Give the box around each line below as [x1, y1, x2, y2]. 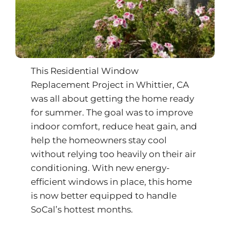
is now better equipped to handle [30, 190, 177, 201]
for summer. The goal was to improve [30, 107, 193, 118]
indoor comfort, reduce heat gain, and [30, 121, 197, 131]
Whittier [136, 79, 172, 90]
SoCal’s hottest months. [30, 204, 133, 215]
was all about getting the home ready [30, 93, 194, 104]
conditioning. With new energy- [30, 162, 170, 173]
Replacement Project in [30, 79, 136, 90]
